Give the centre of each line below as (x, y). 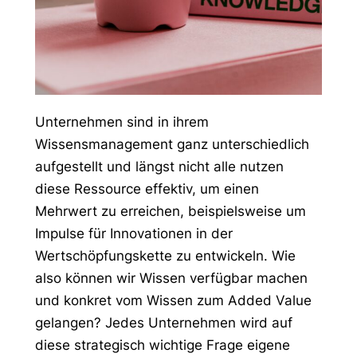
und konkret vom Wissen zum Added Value (173, 300)
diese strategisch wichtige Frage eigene (162, 345)
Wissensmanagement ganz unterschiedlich (172, 144)
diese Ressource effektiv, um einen (147, 188)
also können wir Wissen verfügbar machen (171, 278)
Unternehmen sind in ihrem (122, 122)
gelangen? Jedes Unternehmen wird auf (163, 322)
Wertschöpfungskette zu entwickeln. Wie (165, 255)
